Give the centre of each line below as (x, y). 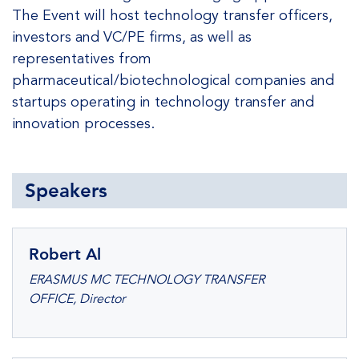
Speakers (66, 190)
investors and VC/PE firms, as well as (132, 37)
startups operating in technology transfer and (163, 102)
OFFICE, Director (77, 299)
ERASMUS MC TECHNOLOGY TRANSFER (147, 280)
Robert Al (65, 254)
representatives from (82, 58)
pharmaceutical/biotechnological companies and (173, 80)
